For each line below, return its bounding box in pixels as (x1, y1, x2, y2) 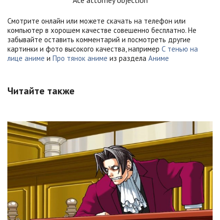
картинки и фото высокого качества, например (7, 44, 162, 54)
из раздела (108, 53, 148, 63)
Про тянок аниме (53, 53, 108, 63)
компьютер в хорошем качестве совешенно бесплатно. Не (7, 25, 196, 35)
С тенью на (162, 44, 198, 54)
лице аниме (7, 53, 45, 63)
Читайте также (7, 84, 75, 97)
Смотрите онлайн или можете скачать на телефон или (7, 16, 186, 26)
